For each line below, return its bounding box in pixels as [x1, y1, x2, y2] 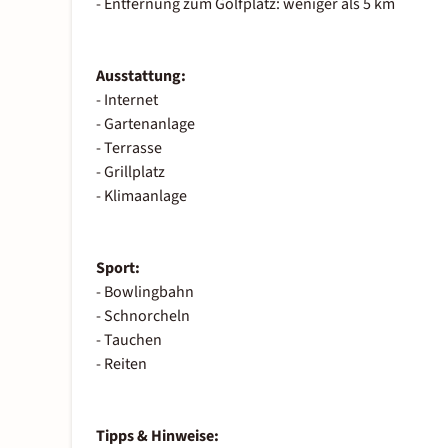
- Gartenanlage [96, 113, 195, 136]
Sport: [96, 257, 140, 280]
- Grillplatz [96, 161, 165, 184]
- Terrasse [96, 137, 162, 160]
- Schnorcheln [96, 305, 190, 328]
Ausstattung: [96, 65, 186, 88]
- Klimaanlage [96, 185, 187, 208]
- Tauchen [96, 329, 162, 352]
